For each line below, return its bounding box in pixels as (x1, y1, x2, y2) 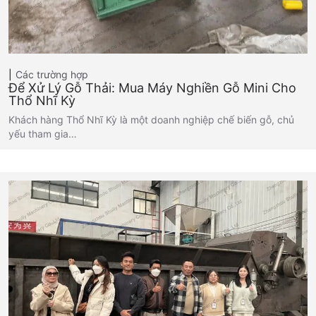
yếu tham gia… (8, 128, 77, 140)
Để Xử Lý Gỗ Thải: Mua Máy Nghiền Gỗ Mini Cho (8, 80, 296, 96)
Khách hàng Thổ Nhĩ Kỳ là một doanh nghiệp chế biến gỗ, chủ (8, 114, 294, 126)
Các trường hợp (16, 68, 88, 81)
